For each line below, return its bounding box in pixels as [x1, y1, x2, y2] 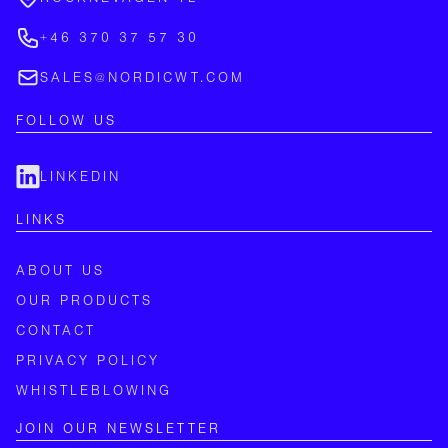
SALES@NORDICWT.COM [40, 70, 245, 86]
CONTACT [16, 323, 96, 339]
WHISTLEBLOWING [16, 383, 172, 399]
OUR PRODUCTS [16, 293, 153, 309]
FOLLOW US [16, 113, 117, 129]
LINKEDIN [40, 169, 121, 185]
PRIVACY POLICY [16, 353, 160, 369]
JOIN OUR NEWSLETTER [16, 421, 221, 437]
